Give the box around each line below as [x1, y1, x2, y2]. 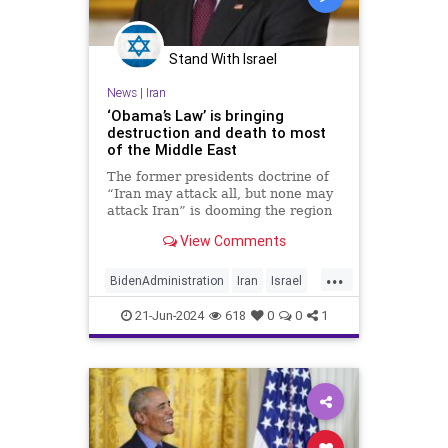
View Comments [176, 231, 286, 250]
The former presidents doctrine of [106, 169, 329, 185]
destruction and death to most [106, 123, 326, 143]
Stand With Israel [169, 49, 277, 68]
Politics [163, 305, 204, 321]
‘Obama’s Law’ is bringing [106, 106, 284, 126]
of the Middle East [106, 140, 237, 160]
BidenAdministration [110, 273, 224, 289]
